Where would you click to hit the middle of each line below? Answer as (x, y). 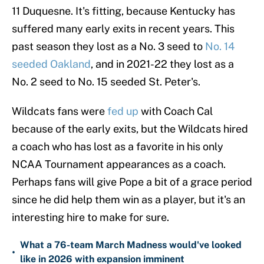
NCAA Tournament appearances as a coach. (119, 164)
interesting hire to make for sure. (90, 217)
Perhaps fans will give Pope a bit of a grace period (132, 182)
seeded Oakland (51, 64)
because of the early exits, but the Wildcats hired (130, 129)
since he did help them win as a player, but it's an (128, 200)
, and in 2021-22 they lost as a (162, 64)
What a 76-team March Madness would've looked (131, 245)
